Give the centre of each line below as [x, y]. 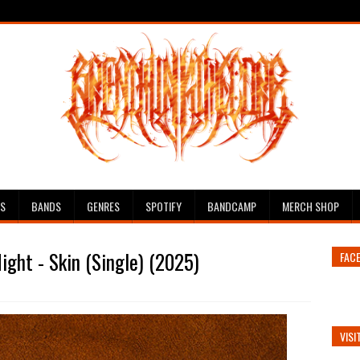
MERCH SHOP [311, 206]
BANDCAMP [232, 206]
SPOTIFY [164, 206]
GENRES [103, 206]
